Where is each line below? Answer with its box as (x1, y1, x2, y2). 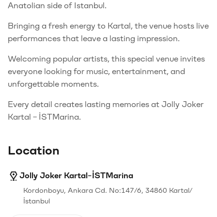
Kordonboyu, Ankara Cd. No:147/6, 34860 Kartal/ (23, 187, 192, 194)
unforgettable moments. (8, 80, 99, 88)
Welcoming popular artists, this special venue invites (8, 55, 205, 63)
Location (8, 144, 60, 157)
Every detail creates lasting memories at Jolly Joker (8, 100, 203, 108)
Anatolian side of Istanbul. (8, 1, 107, 10)
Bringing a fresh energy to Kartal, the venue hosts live (8, 22, 209, 30)
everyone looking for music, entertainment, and (8, 67, 185, 76)
